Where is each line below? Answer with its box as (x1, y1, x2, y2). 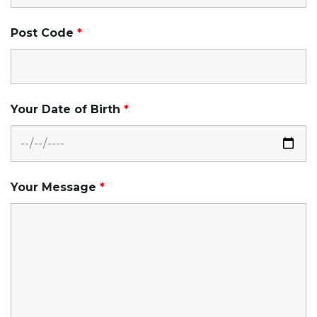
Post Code (11, 25, 77, 40)
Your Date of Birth (11, 102, 124, 116)
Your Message (11, 180, 100, 194)
